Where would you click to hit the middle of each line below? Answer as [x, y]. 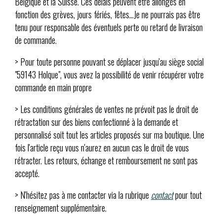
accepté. [27, 173]
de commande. [36, 40]
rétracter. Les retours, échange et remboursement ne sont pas [106, 161]
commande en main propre [53, 88]
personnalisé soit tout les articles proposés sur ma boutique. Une [110, 135]
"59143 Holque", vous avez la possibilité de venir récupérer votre [109, 75]
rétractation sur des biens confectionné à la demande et [96, 122]
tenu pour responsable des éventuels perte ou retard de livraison [109, 27]
